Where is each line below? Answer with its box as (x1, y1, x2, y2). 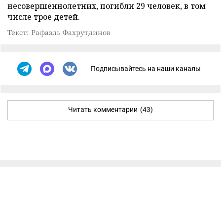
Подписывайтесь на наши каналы (91, 65, 201, 73)
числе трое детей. (7, 11, 80, 22)
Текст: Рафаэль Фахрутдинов (7, 27, 110, 37)
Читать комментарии (68, 105, 138, 113)
